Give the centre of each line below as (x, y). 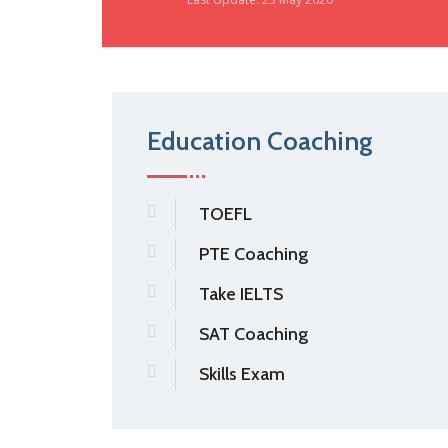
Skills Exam (242, 374)
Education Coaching (260, 141)
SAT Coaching (253, 334)
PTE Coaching (253, 254)
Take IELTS (241, 294)
